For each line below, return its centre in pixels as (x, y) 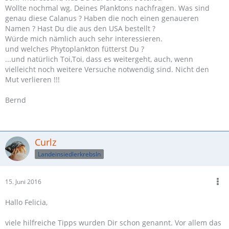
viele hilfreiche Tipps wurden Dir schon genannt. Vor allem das (113, 223)
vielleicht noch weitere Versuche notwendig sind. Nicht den (107, 69)
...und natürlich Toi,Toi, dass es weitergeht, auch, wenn (99, 59)
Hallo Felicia (26, 202)
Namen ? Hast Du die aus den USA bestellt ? (80, 28)
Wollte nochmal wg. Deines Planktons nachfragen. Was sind (107, 8)
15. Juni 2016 (23, 182)
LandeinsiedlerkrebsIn (69, 154)
